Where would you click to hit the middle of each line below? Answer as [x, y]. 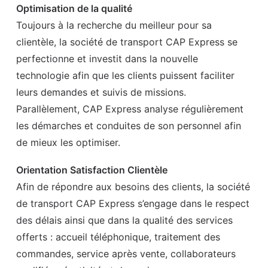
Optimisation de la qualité [74, 8]
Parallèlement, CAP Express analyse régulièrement [130, 109]
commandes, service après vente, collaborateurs [126, 254]
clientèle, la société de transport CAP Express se [127, 42]
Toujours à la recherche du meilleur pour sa [114, 25]
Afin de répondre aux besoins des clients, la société [133, 187]
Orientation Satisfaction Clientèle [92, 170]
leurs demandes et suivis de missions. [101, 92]
